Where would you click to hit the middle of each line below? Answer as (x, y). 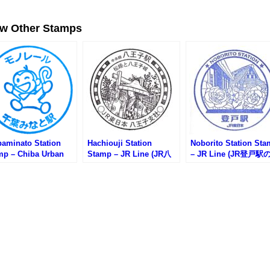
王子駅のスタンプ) (120, 165)
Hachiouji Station (120, 143)
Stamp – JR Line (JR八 (129, 154)
